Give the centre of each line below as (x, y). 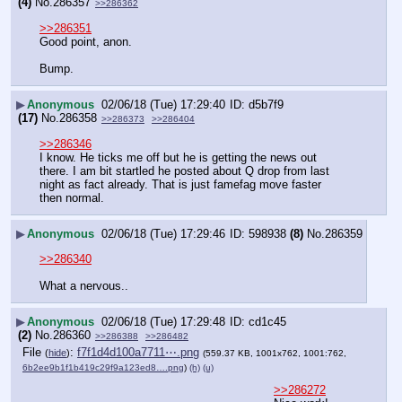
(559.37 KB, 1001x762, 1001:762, (275, 353)
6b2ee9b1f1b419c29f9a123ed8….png (103, 367)
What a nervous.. (84, 286)
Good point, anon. (87, 42)
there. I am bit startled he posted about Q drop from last (184, 171)
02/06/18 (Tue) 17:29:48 (163, 321)
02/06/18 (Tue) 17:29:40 (163, 104)
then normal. (72, 198)
